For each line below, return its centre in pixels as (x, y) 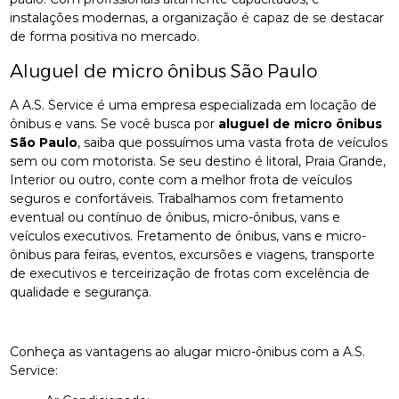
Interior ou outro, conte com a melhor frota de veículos (181, 179)
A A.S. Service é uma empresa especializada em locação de (194, 105)
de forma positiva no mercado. (105, 36)
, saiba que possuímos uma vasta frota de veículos (233, 142)
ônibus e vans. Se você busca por (114, 123)
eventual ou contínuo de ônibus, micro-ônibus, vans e (175, 217)
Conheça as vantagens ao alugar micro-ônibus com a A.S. (188, 351)
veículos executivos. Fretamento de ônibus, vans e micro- (188, 236)
